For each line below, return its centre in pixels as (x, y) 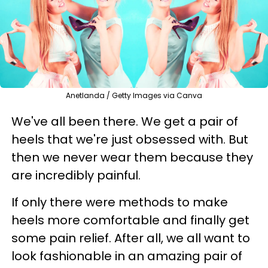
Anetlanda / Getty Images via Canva (134, 95)
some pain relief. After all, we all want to (131, 238)
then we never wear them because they (132, 157)
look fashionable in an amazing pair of (127, 256)
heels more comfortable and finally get (130, 220)
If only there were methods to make (120, 202)
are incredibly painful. (76, 175)
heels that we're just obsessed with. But (130, 139)
